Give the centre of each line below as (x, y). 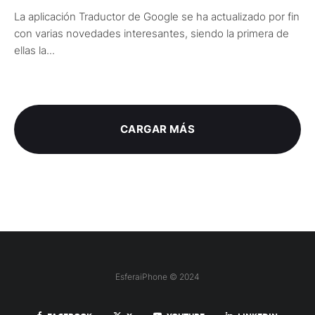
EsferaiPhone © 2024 (157, 277)
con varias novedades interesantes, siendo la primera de (152, 34)
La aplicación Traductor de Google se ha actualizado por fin (157, 17)
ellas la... (34, 51)
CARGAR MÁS (157, 129)
